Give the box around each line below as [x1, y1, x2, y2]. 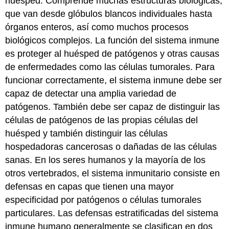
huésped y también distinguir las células [5, 128, 168, 139]
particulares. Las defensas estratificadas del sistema [5, 208, 219, 219]
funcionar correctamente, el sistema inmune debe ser [5, 75, 222, 86]
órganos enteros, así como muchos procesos [5, 22, 189, 33]
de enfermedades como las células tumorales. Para [5, 62, 215, 73]
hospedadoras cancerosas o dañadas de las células [5, 142, 217, 152]
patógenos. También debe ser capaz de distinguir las [5, 102, 220, 112]
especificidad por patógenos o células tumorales [5, 195, 202, 205]
